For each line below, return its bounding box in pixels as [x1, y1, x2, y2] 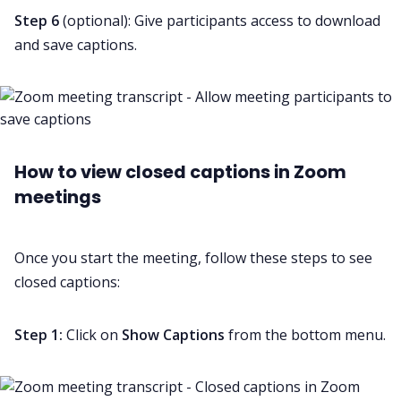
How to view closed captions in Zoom [14, 159, 346, 185]
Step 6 [14, 11, 59, 31]
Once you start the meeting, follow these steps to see [14, 248, 372, 269]
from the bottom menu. [225, 325, 386, 346]
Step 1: [14, 325, 66, 346]
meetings [14, 184, 101, 210]
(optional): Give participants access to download [59, 11, 380, 31]
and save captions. [14, 35, 141, 55]
